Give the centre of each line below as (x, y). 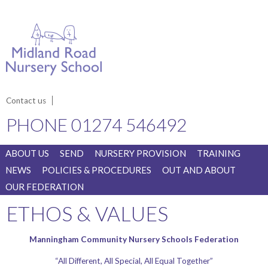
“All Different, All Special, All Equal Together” (134, 261)
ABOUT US (27, 153)
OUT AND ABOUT (199, 170)
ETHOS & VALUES (87, 213)
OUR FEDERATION (45, 187)
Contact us (26, 100)
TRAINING (219, 153)
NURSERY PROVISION (140, 153)
